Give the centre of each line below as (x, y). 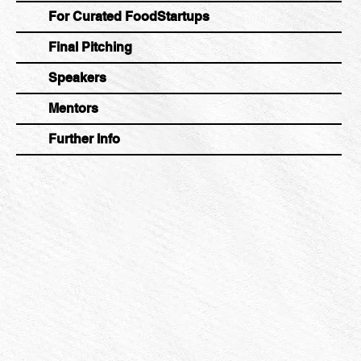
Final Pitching (91, 48)
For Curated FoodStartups (129, 17)
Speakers (78, 78)
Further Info (85, 139)
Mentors (74, 109)
